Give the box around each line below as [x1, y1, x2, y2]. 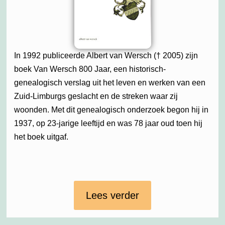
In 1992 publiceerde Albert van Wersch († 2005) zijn [14, 51, 198, 60]
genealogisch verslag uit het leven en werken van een [14, 78, 205, 87]
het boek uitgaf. [14, 132, 68, 141]
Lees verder [86, 189, 139, 201]
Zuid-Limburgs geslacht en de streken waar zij [14, 91, 178, 100]
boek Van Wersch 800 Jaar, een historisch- [14, 64, 166, 73]
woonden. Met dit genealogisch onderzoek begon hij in [14, 105, 208, 114]
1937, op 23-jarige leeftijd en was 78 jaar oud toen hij [14, 119, 202, 128]
